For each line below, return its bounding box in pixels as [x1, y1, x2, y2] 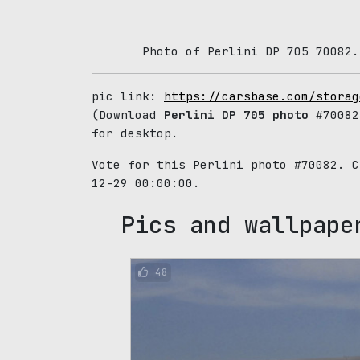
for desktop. [92, 125, 178, 141]
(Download [92, 107, 164, 122]
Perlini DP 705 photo [164, 107, 309, 122]
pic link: [92, 88, 164, 104]
